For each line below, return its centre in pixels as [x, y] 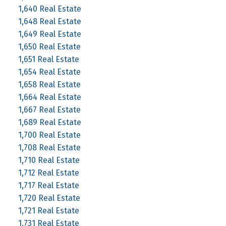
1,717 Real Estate [48, 185]
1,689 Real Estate [49, 122]
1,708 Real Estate [49, 147]
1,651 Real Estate [48, 59]
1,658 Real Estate [49, 84]
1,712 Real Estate [48, 173]
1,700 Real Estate [49, 135]
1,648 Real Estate [49, 21]
